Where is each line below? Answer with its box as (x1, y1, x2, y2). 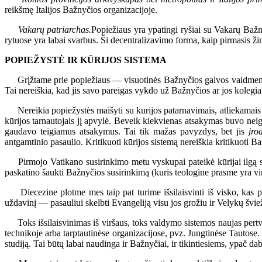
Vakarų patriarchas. (18, 24, 92, 35)
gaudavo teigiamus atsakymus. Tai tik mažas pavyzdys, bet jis (5, 126, 249, 136)
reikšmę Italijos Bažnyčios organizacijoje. (5, 4, 157, 15)
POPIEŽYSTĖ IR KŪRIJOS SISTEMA (5, 54, 167, 65)
